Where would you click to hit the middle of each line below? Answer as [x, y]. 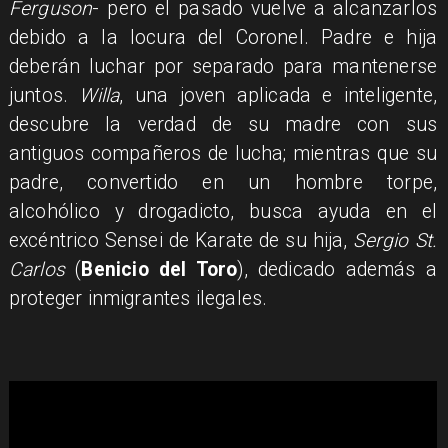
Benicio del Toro [159, 270]
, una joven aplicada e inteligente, [278, 96]
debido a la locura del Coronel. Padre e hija [223, 38]
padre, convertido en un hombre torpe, [223, 183]
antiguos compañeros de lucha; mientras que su [223, 154]
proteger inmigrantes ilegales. [138, 299]
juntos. [44, 96]
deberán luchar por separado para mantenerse [223, 67]
